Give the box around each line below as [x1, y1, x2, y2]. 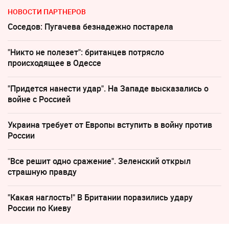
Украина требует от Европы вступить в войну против [8, 119, 212, 131]
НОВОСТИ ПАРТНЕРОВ [8, 7, 86, 17]
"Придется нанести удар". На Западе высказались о [8, 83, 209, 95]
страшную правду [8, 166, 77, 178]
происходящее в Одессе [8, 57, 101, 69]
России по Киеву [8, 202, 71, 214]
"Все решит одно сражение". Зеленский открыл [8, 155, 191, 167]
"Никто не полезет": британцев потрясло [8, 47, 164, 58]
